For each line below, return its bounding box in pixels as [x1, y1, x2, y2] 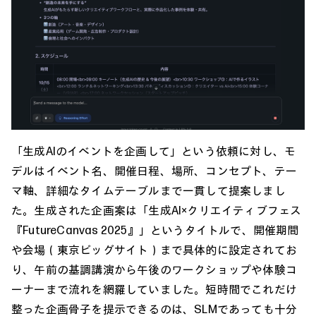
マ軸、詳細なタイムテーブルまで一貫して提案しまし [11, 183, 286, 197]
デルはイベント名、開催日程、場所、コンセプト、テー [11, 163, 297, 178]
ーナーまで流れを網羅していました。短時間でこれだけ [11, 281, 297, 296]
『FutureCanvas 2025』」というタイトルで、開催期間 [11, 222, 299, 237]
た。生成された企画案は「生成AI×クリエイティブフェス [11, 202, 302, 217]
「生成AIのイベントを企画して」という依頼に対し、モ [11, 143, 296, 158]
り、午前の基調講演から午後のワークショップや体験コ [11, 262, 298, 276]
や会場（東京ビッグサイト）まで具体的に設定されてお [11, 242, 297, 257]
